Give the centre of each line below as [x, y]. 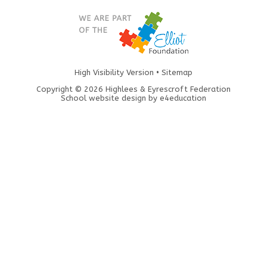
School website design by [110, 98]
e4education [183, 98]
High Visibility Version [114, 72]
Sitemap [177, 72]
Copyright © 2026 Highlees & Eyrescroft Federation [133, 89]
